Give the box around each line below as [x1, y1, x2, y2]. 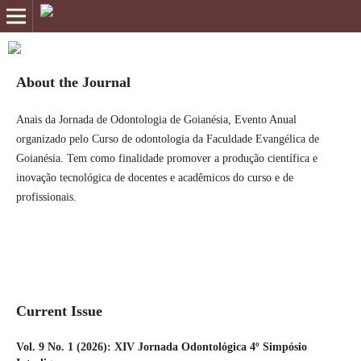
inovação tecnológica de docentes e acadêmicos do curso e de [15, 172, 293, 184]
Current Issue [15, 303, 102, 319]
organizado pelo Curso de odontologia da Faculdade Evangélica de [15, 133, 319, 145]
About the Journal [15, 73, 131, 90]
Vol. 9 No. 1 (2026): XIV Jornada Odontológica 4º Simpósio [15, 341, 307, 354]
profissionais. [15, 191, 77, 203]
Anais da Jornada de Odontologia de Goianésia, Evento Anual [15, 114, 297, 126]
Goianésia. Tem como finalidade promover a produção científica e [15, 152, 317, 164]
